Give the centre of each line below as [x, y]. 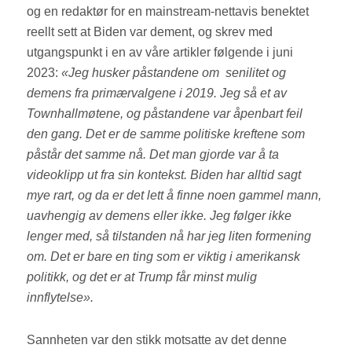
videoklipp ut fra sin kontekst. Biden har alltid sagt [164, 175]
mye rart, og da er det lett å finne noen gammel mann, [174, 196]
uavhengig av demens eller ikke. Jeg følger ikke [159, 216]
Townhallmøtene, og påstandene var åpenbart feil [165, 114]
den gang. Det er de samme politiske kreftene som [166, 134]
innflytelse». [64, 298]
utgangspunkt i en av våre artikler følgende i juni [160, 53]
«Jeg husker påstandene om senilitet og [174, 73]
